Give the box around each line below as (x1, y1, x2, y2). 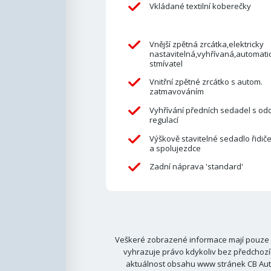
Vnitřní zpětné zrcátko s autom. (149, 76, 263, 88)
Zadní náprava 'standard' (149, 161, 243, 172)
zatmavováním (149, 86, 204, 97)
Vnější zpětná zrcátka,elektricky (149, 38, 264, 50)
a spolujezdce (149, 142, 201, 154)
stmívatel (149, 57, 183, 69)
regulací (149, 114, 178, 126)
